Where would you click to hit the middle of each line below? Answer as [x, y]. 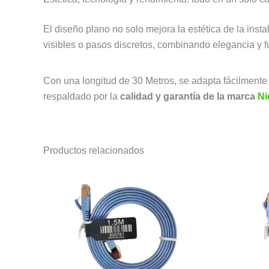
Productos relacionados [94, 150]
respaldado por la [82, 96]
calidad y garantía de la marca [189, 96]
